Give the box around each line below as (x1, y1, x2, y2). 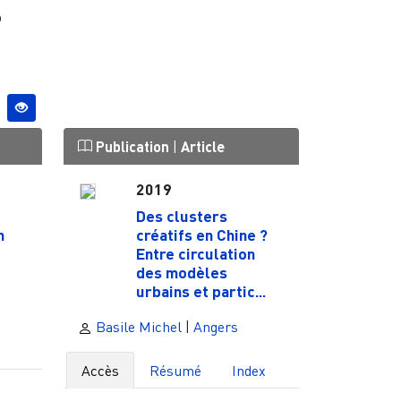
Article (180, 137, 225, 155)
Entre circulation (135, 243, 255, 264)
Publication (91, 137, 173, 155)
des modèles (135, 262, 227, 283)
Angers (192, 317, 238, 336)
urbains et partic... (135, 281, 266, 302)
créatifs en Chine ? (135, 225, 268, 245)
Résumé (149, 361, 202, 380)
